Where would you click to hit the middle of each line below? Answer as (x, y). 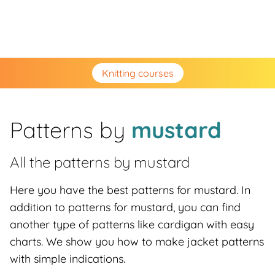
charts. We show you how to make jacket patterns (137, 242)
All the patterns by (72, 162)
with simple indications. (68, 259)
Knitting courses (137, 73)
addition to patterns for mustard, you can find (125, 207)
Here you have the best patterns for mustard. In (130, 190)
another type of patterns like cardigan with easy (132, 224)
